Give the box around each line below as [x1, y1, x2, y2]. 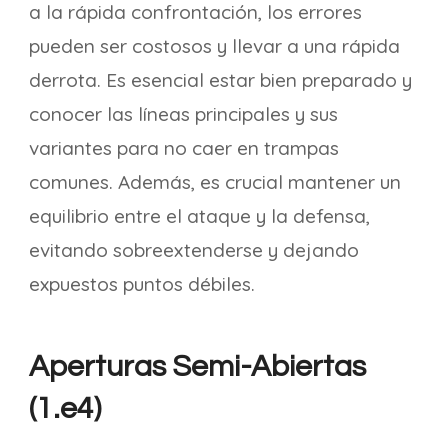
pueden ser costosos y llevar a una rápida [29, 34, 400, 58]
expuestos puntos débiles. [29, 272, 255, 296]
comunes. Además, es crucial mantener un [29, 170, 401, 194]
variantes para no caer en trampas [29, 136, 339, 160]
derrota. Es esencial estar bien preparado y [29, 68, 412, 92]
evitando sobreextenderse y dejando [29, 238, 359, 262]
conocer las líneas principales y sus [29, 102, 338, 126]
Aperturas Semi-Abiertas [29, 351, 366, 382]
